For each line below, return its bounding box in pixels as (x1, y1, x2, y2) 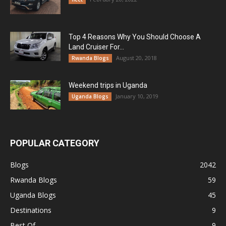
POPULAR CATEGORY (10, 137, 99, 148)
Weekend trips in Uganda (69, 81, 147, 89)
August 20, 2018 (116, 53, 157, 62)
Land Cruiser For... (69, 42, 124, 51)
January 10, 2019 (116, 92, 158, 100)
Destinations (10, 205, 51, 215)
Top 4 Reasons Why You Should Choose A (69, 32, 201, 41)
